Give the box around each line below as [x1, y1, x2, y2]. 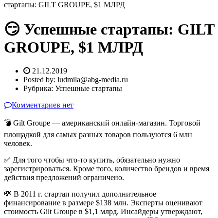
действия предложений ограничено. [4, 173, 124, 182]
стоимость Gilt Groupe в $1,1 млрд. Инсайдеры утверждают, [4, 207, 202, 216]
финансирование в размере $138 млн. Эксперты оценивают [4, 199, 202, 207]
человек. [4, 139, 32, 148]
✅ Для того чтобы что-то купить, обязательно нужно [4, 156, 180, 164]
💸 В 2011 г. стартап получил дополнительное [4, 190, 156, 199]
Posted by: [23, 75, 57, 84]
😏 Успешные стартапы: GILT [4, 20, 214, 38]
